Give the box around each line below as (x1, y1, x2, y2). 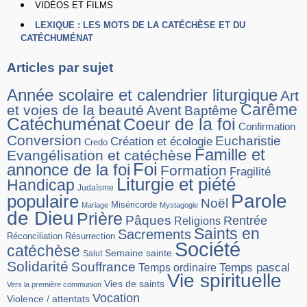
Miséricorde (111, 199, 157, 210)
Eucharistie (215, 134, 281, 149)
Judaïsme (77, 183, 114, 193)
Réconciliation (7, 231, 62, 242)
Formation (160, 162, 227, 180)
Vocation (93, 291, 140, 306)
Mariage (82, 201, 108, 210)
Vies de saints (104, 279, 164, 290)
